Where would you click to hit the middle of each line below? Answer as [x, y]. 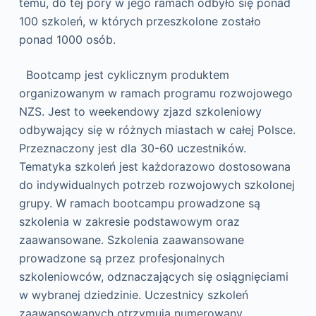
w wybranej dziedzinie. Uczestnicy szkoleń [133, 295]
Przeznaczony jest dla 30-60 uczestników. [132, 148]
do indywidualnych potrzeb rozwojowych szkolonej [157, 185]
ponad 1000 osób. [67, 39]
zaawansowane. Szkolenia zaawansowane [131, 240]
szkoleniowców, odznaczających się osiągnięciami [153, 276]
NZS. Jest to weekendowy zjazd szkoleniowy [140, 111]
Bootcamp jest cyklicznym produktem [124, 75]
